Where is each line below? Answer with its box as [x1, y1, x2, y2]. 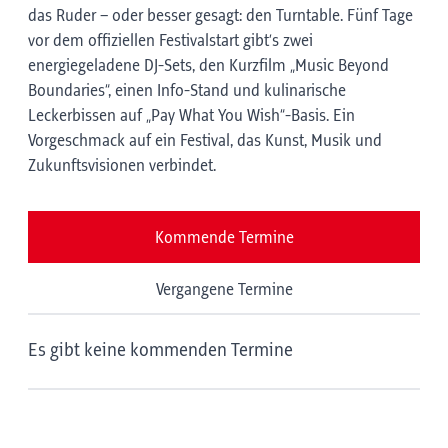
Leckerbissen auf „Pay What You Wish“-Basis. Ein [28, 107, 355, 125]
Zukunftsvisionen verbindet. [28, 157, 216, 175]
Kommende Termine [154, 229, 294, 247]
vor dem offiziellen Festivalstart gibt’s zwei [28, 32, 313, 50]
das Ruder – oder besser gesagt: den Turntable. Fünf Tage [28, 7, 413, 25]
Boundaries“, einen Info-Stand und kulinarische [28, 82, 346, 100]
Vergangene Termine [155, 281, 293, 299]
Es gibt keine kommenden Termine [28, 341, 293, 361]
